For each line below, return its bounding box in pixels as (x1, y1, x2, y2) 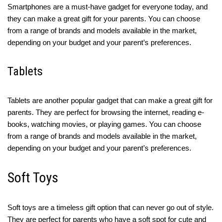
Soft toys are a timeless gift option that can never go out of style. (7, 203, 214, 212)
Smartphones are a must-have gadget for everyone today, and (7, 2, 208, 11)
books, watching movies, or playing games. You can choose (7, 120, 201, 129)
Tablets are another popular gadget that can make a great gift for (7, 96, 213, 105)
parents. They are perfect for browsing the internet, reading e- (7, 108, 204, 117)
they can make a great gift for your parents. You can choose (7, 14, 200, 23)
